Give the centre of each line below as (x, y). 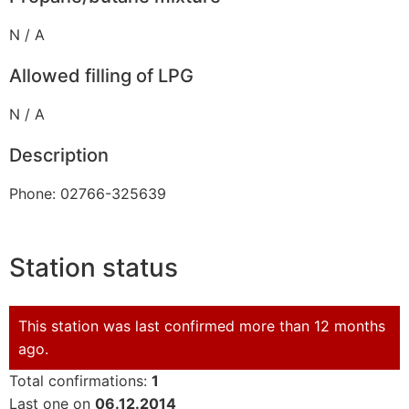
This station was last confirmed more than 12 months (202, 325)
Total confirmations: (80, 380)
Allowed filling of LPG (101, 76)
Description (59, 156)
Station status (94, 267)
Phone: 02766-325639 (88, 194)
